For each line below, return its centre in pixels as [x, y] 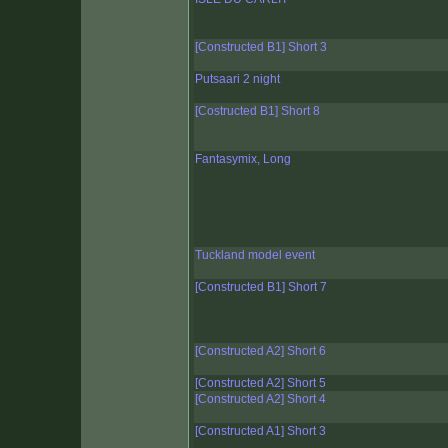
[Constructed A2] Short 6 [260, 351]
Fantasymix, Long [243, 159]
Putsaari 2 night [237, 79]
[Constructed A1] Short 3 [260, 431]
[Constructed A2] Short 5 [260, 383]
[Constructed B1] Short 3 [261, 47]
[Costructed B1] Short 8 [257, 111]
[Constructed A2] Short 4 [260, 399]
